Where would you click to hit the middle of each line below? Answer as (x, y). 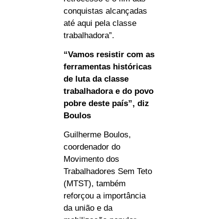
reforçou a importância (105, 196)
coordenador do (92, 147)
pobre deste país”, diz (106, 104)
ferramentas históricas (108, 67)
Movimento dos (91, 159)
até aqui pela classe (100, 23)
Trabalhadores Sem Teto (108, 172)
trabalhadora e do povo (109, 91)
